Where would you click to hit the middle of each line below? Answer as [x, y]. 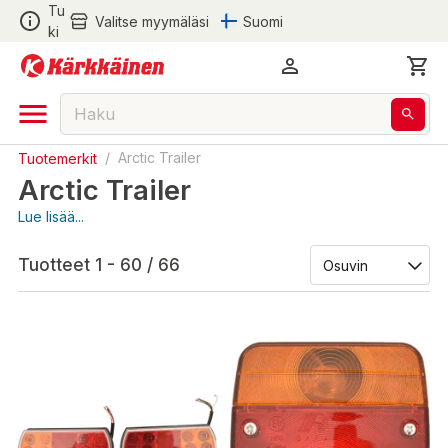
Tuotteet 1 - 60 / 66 [99, 265]
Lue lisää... [51, 216]
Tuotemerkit [57, 157]
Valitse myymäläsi [151, 21]
